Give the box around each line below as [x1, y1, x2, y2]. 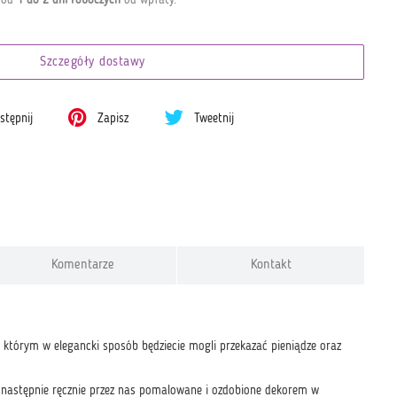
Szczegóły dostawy [40, 56, 145, 69]
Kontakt [250, 258, 292, 272]
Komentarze [51, 258, 115, 272]
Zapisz [94, 113, 129, 125]
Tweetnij [191, 113, 235, 125]
